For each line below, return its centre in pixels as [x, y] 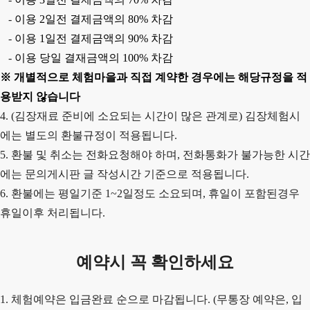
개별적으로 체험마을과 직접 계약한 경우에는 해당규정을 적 [161, 77]
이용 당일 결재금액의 [69, 58]
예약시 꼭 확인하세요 [155, 262]
